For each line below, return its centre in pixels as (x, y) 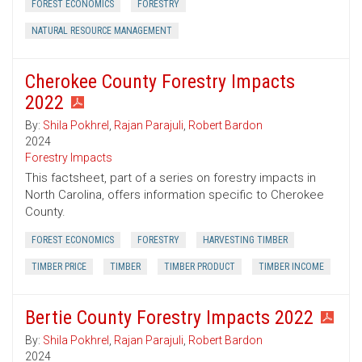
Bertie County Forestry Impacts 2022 (169, 318)
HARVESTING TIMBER (245, 240)
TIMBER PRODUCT (200, 267)
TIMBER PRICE (59, 267)
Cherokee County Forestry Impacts (160, 82)
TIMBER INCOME (291, 267)
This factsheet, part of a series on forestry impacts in (170, 178)
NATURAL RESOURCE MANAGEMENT (102, 31)
